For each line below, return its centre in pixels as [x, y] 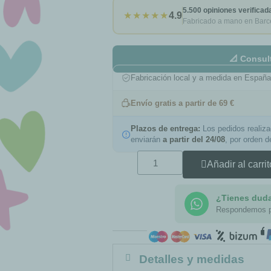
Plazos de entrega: [166, 129]
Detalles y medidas [191, 260]
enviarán [147, 139]
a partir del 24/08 [194, 139]
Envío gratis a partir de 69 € [183, 103]
